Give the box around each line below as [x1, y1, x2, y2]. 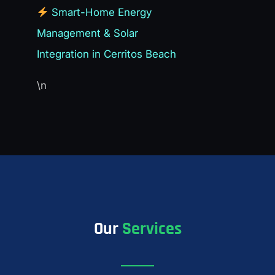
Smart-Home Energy [48, 6, 152, 19]
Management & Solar [37, 27, 138, 40]
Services [122, 217, 182, 240]
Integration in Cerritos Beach [37, 48, 176, 61]
